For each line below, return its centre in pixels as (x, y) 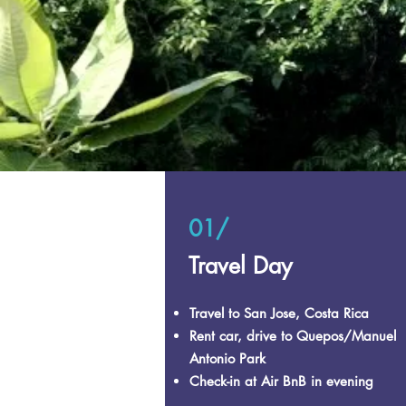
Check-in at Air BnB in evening (284, 381)
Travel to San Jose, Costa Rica (279, 313)
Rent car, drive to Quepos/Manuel (293, 336)
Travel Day (244, 266)
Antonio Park (227, 358)
